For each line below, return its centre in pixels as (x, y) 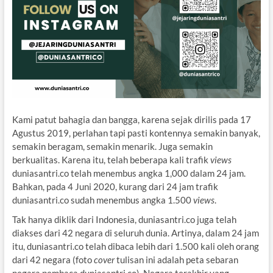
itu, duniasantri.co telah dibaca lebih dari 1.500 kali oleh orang (135, 246)
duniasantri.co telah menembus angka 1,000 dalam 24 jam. (129, 173)
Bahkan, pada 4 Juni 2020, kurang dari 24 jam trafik (115, 186)
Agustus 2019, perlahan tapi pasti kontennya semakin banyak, (136, 133)
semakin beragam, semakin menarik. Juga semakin (112, 146)
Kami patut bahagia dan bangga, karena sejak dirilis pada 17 (131, 119)
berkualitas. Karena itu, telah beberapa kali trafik (111, 159)
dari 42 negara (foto (53, 259)
